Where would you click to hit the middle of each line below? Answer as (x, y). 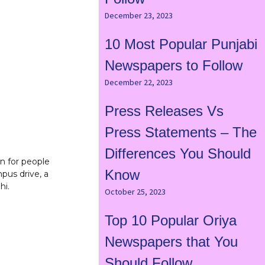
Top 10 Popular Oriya (170, 221)
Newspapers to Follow (173, 66)
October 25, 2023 (135, 192)
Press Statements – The (180, 132)
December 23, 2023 (138, 16)
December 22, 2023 (138, 83)
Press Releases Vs (164, 111)
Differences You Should (177, 154)
